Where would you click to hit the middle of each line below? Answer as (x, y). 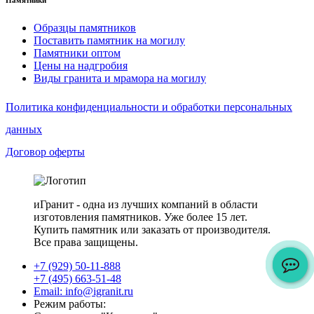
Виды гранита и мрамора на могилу (120, 78)
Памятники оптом (77, 53)
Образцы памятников (85, 27)
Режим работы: (70, 303)
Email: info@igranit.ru (83, 291)
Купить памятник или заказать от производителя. (152, 229)
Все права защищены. (86, 242)
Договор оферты (45, 151)
